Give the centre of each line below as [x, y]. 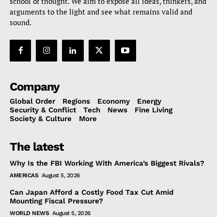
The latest [37, 147]
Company [35, 86]
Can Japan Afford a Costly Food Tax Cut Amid [92, 192]
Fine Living [154, 110]
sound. [21, 23]
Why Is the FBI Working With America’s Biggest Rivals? [107, 163]
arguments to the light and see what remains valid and [101, 12]
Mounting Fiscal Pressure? [56, 201]
